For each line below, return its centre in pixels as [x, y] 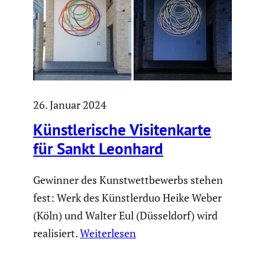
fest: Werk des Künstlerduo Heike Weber [127, 198]
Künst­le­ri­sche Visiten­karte [122, 129]
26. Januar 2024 [70, 105]
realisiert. [56, 233]
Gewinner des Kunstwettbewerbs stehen [128, 180]
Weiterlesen [108, 233]
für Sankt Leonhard [98, 148]
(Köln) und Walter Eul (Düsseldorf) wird [125, 216]
